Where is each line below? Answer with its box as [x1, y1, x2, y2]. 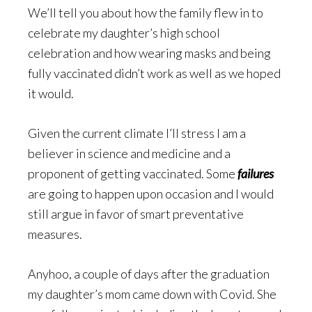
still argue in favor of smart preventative [28, 205, 244, 221]
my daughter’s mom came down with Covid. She [28, 286, 276, 302]
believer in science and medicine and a [28, 145, 231, 161]
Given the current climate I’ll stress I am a [28, 125, 246, 141]
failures [237, 165, 274, 181]
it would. [28, 85, 74, 101]
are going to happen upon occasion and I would [28, 185, 274, 201]
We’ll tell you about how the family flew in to [28, 4, 263, 20]
